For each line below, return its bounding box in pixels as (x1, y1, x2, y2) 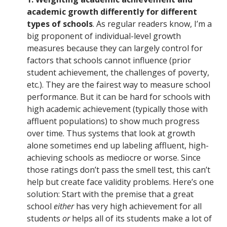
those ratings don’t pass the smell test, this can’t (27, 164, 210, 176)
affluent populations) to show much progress (27, 116, 200, 127)
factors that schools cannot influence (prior (27, 55, 191, 66)
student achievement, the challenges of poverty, (27, 67, 209, 79)
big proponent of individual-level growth (27, 30, 181, 42)
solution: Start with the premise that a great (27, 188, 194, 200)
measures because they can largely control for (27, 43, 203, 54)
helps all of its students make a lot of (70, 213, 212, 224)
